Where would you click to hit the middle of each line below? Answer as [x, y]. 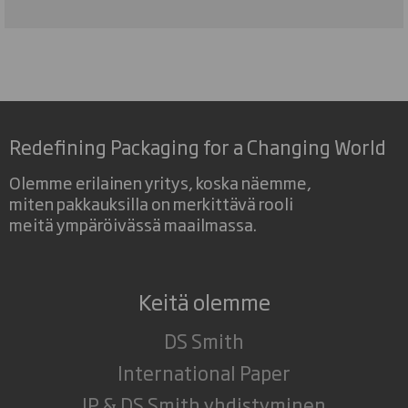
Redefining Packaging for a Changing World [198, 146]
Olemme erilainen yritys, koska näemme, [160, 181]
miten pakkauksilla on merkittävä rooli [151, 202]
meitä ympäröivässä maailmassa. [133, 223]
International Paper [204, 372]
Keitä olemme [204, 301]
